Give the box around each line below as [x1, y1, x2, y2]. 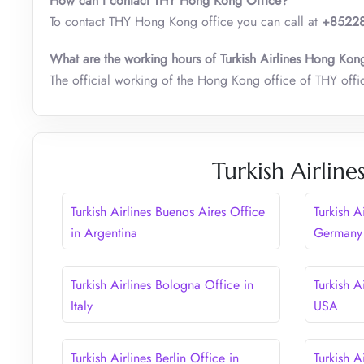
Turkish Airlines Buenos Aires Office [71, 201, 265, 221]
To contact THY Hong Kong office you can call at [50, 11, 322, 31]
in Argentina [71, 223, 137, 242]
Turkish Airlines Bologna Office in [71, 275, 253, 294]
